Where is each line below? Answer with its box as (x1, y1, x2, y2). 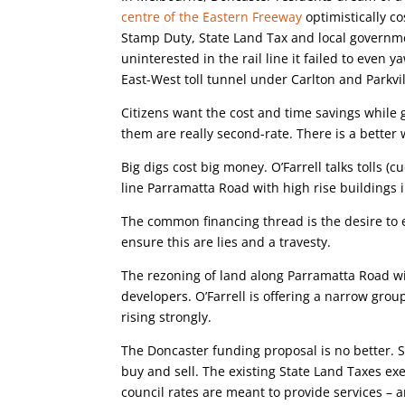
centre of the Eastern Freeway (121, 8, 303, 25)
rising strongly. (121, 308, 212, 325)
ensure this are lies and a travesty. (121, 233, 332, 250)
